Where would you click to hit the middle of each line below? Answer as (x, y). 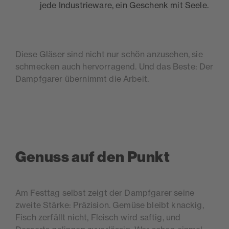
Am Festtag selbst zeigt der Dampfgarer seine (105, 192)
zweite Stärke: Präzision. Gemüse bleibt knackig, (110, 205)
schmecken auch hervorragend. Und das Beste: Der (114, 66)
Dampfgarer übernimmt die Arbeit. (82, 78)
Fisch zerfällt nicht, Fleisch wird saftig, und (98, 217)
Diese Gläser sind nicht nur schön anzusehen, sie (109, 54)
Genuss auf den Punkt (93, 157)
